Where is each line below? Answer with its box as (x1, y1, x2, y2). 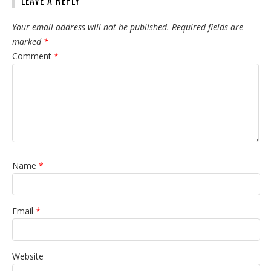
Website (12, 250, 44, 262)
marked (12, 36, 44, 47)
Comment (12, 50, 54, 62)
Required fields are (172, 21, 243, 33)
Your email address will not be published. (12, 21, 169, 33)
